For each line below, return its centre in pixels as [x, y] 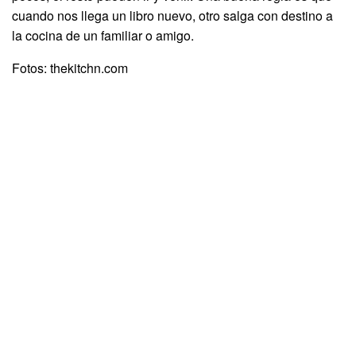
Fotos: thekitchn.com [70, 68]
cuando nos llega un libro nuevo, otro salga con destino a [172, 16]
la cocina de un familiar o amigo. [103, 36]
